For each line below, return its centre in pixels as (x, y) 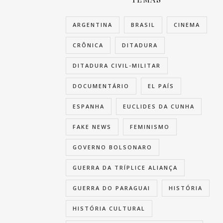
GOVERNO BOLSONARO (112, 147)
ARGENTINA (93, 25)
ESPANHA (89, 107)
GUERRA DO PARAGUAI (111, 188)
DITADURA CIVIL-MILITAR (117, 66)
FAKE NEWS (92, 127)
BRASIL (143, 25)
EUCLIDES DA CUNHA (159, 107)
